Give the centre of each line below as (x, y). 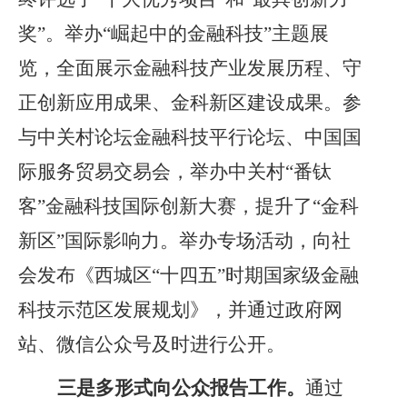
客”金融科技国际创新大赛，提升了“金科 (189, 206)
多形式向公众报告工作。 (200, 388)
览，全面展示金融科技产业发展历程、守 (190, 68)
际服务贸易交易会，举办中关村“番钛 (175, 172)
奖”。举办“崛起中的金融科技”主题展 (174, 34)
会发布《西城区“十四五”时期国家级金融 (189, 275)
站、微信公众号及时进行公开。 (152, 344)
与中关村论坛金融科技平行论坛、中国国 (190, 137)
